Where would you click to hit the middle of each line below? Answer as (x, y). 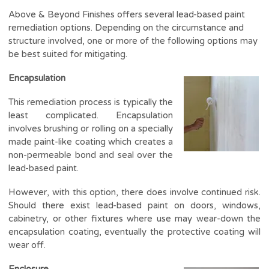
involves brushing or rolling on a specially (91, 128)
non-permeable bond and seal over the (91, 155)
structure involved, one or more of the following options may (133, 41)
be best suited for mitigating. (68, 54)
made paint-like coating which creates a (91, 141)
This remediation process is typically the (91, 102)
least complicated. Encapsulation (91, 115)
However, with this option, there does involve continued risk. (134, 192)
